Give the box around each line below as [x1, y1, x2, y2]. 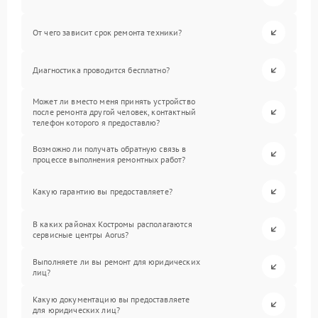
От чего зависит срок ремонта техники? [33, 27, 182, 38]
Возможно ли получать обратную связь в [33, 143, 187, 154]
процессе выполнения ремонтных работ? [33, 153, 186, 165]
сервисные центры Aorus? [33, 229, 129, 240]
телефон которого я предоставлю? [33, 117, 160, 128]
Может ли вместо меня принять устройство [33, 96, 195, 107]
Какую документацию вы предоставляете [33, 293, 190, 305]
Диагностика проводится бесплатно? [33, 65, 170, 76]
